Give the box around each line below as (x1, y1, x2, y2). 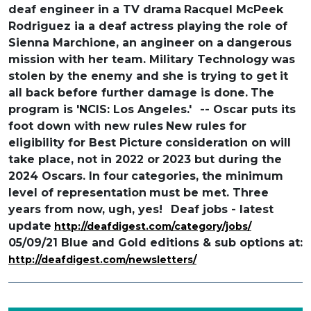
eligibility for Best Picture (8, 135, 162, 149)
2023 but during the (162, 152, 282, 166)
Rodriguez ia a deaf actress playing (8, 19, 221, 33)
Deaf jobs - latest (171, 202, 274, 216)
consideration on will (165, 135, 291, 149)
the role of (224, 19, 287, 33)
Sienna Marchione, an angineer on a (8, 35, 224, 49)
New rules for (166, 119, 246, 133)
